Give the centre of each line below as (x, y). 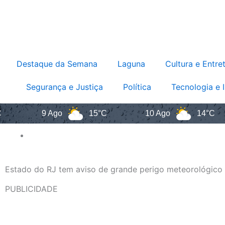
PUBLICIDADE (31, 189)
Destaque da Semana (57, 64)
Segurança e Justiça (65, 87)
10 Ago (139, 113)
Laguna (131, 64)
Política (137, 87)
